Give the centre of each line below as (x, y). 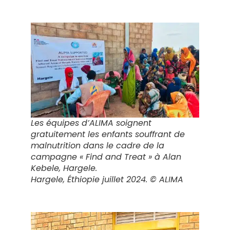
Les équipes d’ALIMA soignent (91, 123)
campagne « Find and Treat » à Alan (106, 157)
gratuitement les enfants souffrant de (108, 134)
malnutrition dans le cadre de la (98, 145)
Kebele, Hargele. (64, 168)
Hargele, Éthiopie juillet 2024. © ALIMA (107, 179)
